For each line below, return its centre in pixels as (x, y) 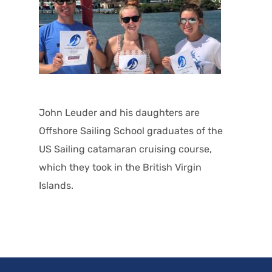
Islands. (56, 185)
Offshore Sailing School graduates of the (131, 131)
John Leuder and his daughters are (119, 112)
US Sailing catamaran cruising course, (125, 149)
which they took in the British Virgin (120, 167)
